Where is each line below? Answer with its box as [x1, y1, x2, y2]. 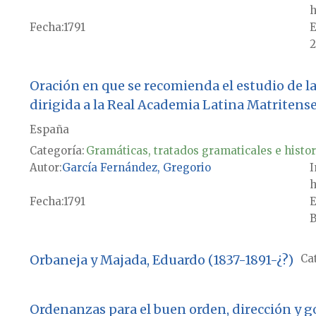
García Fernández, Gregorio [61, 161, 211, 175]
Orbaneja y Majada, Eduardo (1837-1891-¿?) [29, 252, 293, 269]
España [29, 123, 69, 137]
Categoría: [29, 144, 85, 158]
